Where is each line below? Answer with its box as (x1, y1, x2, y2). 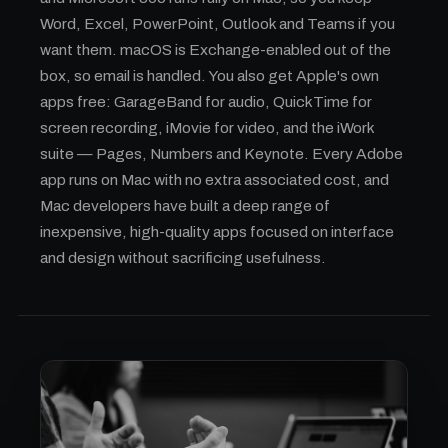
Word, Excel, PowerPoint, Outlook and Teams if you (40, 15, 395, 32)
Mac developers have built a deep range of (40, 197, 330, 214)
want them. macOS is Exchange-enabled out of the (40, 41, 391, 58)
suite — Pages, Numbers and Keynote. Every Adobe (40, 145, 403, 162)
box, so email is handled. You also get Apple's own (40, 67, 379, 84)
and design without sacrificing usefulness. (40, 249, 326, 266)
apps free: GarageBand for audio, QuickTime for (40, 93, 372, 110)
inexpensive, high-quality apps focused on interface (40, 223, 394, 240)
